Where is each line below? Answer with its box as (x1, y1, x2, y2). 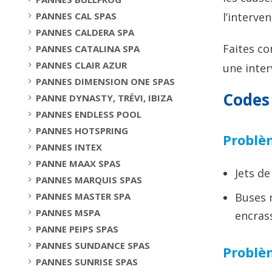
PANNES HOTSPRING (36, 124, 128, 137)
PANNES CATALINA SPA (36, 42, 140, 55)
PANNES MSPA (36, 206, 100, 219)
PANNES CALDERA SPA (36, 25, 134, 38)
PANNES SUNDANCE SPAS (36, 239, 150, 251)
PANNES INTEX (36, 140, 102, 153)
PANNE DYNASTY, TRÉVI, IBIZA (36, 91, 172, 104)
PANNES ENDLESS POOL (36, 107, 141, 120)
